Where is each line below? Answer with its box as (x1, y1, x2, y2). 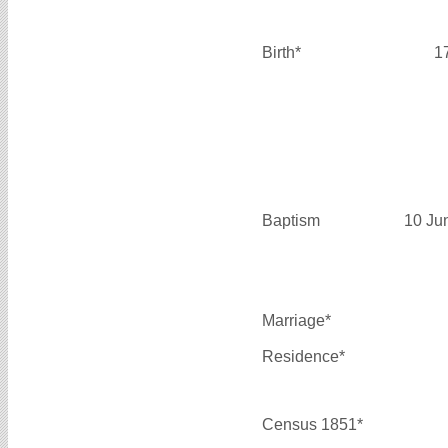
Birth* (262, 43, 301, 61)
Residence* (262, 347, 345, 365)
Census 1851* (262, 415, 363, 433)
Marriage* (262, 311, 331, 329)
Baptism (262, 211, 320, 229)
